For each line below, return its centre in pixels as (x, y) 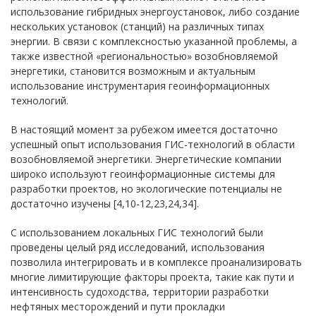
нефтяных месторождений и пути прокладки (118, 306)
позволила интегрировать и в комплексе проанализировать (156, 262)
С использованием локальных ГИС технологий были (137, 232)
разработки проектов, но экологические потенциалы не (146, 189)
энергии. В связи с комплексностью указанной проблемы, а (154, 41)
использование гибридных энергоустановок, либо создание (155, 12)
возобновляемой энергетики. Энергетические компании (146, 159)
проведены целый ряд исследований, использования (138, 247)
